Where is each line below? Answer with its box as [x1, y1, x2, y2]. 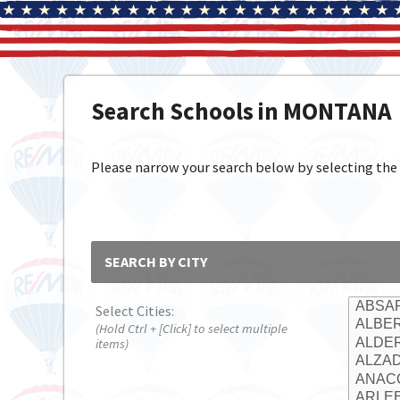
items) [96, 336, 129, 352]
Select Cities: [96, 302, 174, 320]
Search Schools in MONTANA [91, 96, 392, 126]
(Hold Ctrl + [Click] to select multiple [96, 321, 287, 337]
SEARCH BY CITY [104, 253, 207, 271]
